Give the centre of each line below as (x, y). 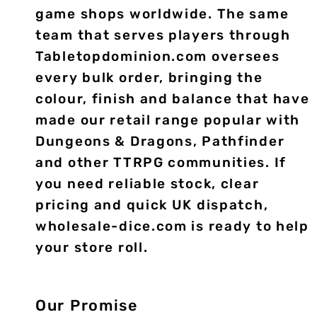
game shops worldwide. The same (162, 14)
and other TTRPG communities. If (161, 162)
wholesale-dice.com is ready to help (172, 226)
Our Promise (87, 305)
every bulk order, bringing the (149, 77)
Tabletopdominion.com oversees (158, 56)
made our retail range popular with (168, 120)
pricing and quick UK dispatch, (152, 205)
